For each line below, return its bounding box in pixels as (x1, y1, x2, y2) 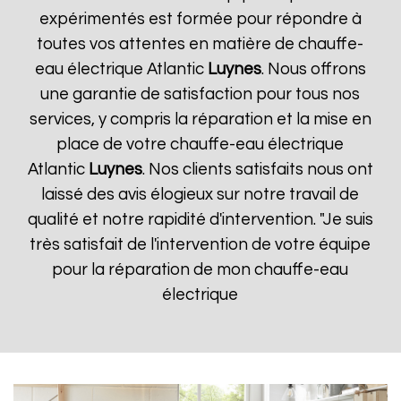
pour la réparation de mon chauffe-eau (52, 261, 349, 278)
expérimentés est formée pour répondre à (38, 11, 362, 28)
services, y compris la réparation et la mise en (29, 111, 371, 128)
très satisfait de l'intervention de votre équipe (30, 236, 371, 253)
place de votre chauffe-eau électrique (56, 136, 345, 153)
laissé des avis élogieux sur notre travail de (41, 186, 360, 203)
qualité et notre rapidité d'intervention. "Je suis (27, 211, 373, 228)
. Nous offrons (260, 61, 366, 78)
